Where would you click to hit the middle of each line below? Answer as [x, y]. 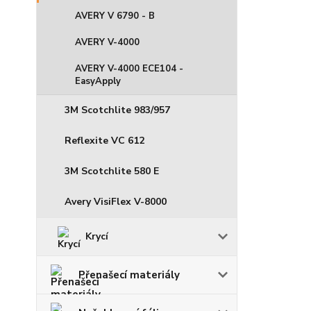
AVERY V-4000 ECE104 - [129, 69]
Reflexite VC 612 [104, 141]
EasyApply [98, 81]
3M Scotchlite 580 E [112, 171]
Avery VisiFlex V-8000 [116, 202]
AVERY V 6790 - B [115, 16]
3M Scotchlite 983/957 [117, 110]
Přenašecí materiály [129, 275]
